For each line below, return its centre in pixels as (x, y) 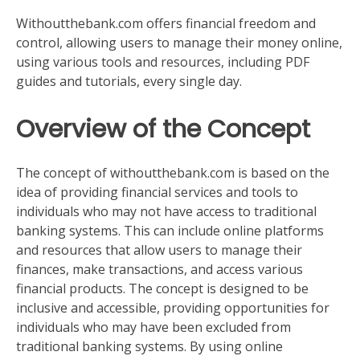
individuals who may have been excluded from (153, 327)
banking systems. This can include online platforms (170, 231)
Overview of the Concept (163, 129)
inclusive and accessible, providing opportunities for (173, 308)
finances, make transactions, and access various (160, 270)
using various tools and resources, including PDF (163, 62)
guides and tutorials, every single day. (129, 81)
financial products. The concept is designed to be (162, 289)
